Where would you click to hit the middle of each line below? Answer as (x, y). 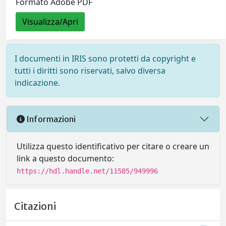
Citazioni (35, 207)
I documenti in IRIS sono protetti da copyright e (105, 59)
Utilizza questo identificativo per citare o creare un (113, 146)
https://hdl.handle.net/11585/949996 (87, 171)
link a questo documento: (65, 158)
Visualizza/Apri (50, 22)
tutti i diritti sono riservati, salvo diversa (90, 71)
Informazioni (50, 119)
